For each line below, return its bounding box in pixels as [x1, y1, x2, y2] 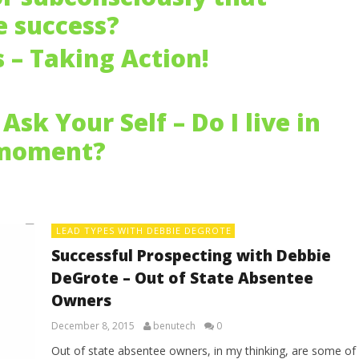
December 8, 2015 [50, 319, 135, 333]
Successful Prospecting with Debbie [50, 245, 331, 266]
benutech [152, 319, 196, 333]
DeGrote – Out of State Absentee [50, 268, 313, 288]
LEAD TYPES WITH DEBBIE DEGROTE [55, 224, 232, 236]
